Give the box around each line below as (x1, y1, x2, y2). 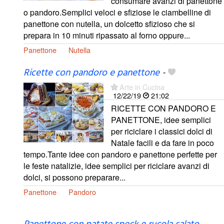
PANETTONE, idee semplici (111, 114, 211, 126)
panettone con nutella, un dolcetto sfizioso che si (23, 17, 195, 29)
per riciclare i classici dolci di (111, 125, 212, 137)
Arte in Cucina (119, 81, 164, 92)
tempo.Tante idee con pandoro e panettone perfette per (23, 148, 217, 160)
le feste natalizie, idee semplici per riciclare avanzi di (23, 160, 209, 172)
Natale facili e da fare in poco (111, 137, 214, 149)
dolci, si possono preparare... (23, 171, 125, 183)
